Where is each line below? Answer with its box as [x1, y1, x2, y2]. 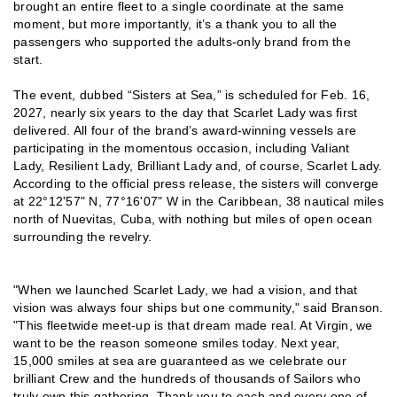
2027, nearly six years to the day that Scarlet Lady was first [13, 105, 358, 121]
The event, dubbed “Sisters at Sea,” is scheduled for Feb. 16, [13, 88, 370, 103]
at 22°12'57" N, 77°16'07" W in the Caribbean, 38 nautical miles [13, 194, 384, 209]
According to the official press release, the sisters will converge [13, 176, 379, 191]
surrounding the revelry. [13, 230, 156, 245]
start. [13, 52, 43, 67]
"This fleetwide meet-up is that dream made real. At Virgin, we [13, 318, 373, 333]
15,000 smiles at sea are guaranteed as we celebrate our [13, 354, 346, 369]
